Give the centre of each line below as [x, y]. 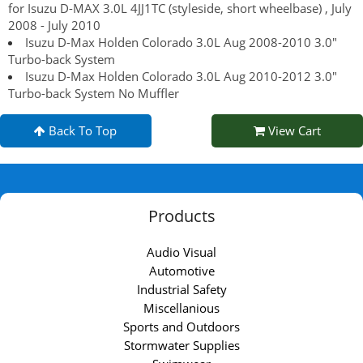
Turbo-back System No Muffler [94, 94]
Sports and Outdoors [181, 327]
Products [181, 216]
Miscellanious [181, 308]
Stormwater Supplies [181, 346]
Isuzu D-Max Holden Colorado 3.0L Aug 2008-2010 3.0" [181, 43]
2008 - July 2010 [54, 26]
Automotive [181, 271]
